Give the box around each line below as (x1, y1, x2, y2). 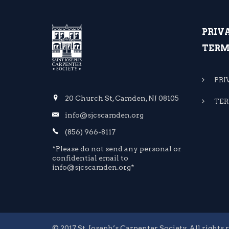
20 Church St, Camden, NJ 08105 (65, 94, 179, 102)
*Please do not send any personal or (52, 144, 181, 153)
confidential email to (52, 153, 128, 162)
